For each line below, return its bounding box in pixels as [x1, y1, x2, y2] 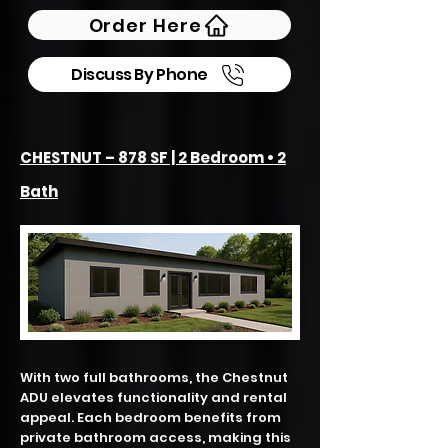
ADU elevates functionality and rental [20, 388, 287, 407]
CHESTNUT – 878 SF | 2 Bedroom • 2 [20, 147, 286, 168]
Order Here [88, 12, 202, 38]
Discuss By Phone [71, 63, 208, 86]
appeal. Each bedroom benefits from [20, 408, 281, 427]
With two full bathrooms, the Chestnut [20, 368, 288, 387]
